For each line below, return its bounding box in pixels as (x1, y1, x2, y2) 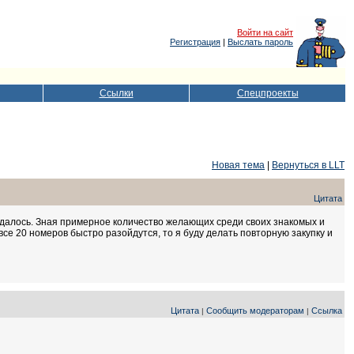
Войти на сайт (237, 28, 293, 37)
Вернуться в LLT (272, 160, 345, 171)
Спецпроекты (236, 88, 299, 99)
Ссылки (99, 88, 134, 99)
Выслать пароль (228, 37, 293, 47)
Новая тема (212, 160, 265, 171)
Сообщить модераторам (206, 306, 304, 315)
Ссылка (311, 306, 342, 315)
